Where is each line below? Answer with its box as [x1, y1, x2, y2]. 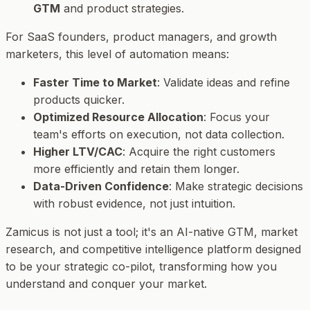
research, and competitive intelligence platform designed [6, 241, 301, 256]
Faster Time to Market [33, 75, 157, 89]
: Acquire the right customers [122, 144, 275, 158]
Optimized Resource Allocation [33, 109, 203, 124]
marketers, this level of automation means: [6, 46, 229, 61]
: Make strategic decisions [169, 179, 303, 193]
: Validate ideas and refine [157, 75, 290, 89]
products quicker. [33, 92, 125, 107]
